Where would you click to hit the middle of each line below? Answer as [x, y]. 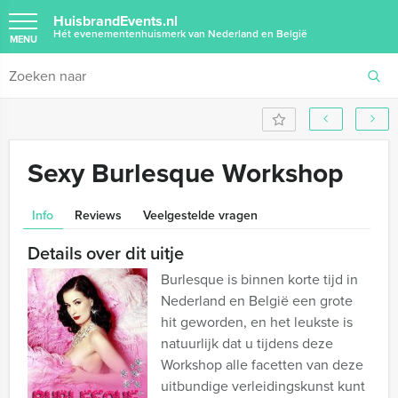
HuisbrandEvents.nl [115, 21]
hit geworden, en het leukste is [257, 322]
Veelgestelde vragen [200, 215]
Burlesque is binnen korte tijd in [259, 279]
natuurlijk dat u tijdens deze [247, 343]
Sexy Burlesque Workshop [186, 173]
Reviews [98, 215]
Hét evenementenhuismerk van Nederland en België [180, 33]
